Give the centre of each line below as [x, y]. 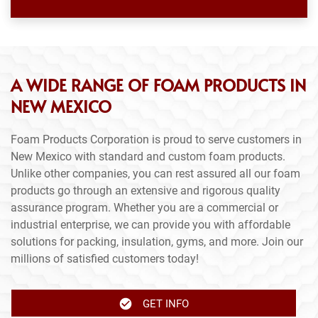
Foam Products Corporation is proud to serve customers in [156, 139]
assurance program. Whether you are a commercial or [144, 207]
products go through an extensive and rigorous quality [146, 190]
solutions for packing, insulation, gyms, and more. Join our [157, 241]
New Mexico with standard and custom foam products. [148, 156]
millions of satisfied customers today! [105, 258]
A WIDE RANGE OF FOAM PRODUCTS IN [158, 84]
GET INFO [166, 303]
